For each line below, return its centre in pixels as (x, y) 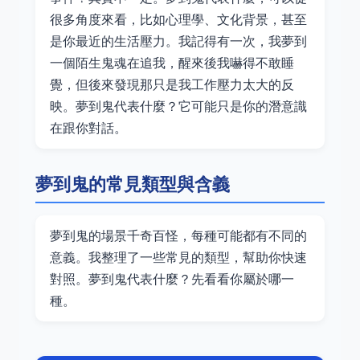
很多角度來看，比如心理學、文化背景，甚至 (178, 19)
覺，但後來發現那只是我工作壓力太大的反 (172, 84)
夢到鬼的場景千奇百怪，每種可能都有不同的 (178, 235)
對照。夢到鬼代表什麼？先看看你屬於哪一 (172, 279)
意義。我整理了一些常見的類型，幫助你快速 (178, 257)
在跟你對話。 (88, 128)
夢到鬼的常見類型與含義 (133, 184)
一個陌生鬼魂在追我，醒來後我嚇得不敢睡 (172, 63)
